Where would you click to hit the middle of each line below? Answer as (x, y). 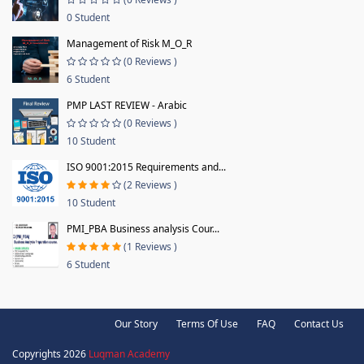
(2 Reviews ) (150, 184)
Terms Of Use (207, 323)
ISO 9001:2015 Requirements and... (146, 167)
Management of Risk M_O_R (129, 43)
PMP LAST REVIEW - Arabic (127, 105)
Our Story (136, 323)
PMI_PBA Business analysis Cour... (143, 228)
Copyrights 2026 (50, 353)
